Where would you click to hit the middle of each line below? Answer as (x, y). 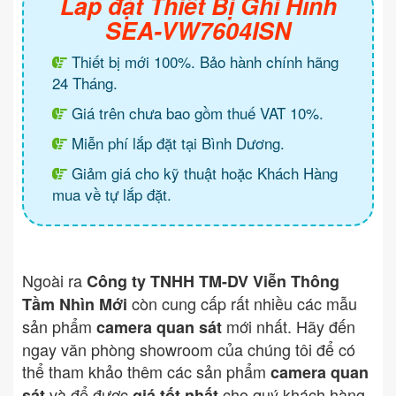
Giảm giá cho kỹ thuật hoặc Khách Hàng (202, 173)
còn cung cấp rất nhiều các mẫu (242, 304)
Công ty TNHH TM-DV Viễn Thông (213, 282)
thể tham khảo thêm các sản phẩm (146, 372)
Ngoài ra (54, 281)
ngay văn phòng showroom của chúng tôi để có (189, 350)
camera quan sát (159, 327)
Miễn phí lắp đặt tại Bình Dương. (176, 143)
